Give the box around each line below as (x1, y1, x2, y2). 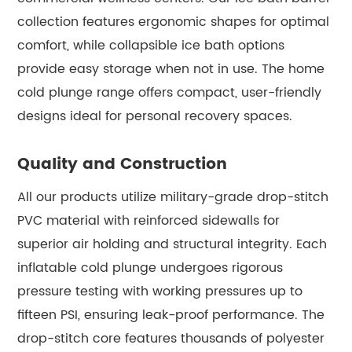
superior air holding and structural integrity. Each (17, 233, 328, 255)
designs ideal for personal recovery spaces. (17, 105, 293, 126)
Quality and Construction (17, 151, 228, 178)
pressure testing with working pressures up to (17, 280, 303, 302)
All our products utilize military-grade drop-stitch (17, 186, 329, 207)
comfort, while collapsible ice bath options (17, 35, 285, 56)
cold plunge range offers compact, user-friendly (17, 82, 322, 103)
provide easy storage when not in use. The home (17, 58, 325, 79)
